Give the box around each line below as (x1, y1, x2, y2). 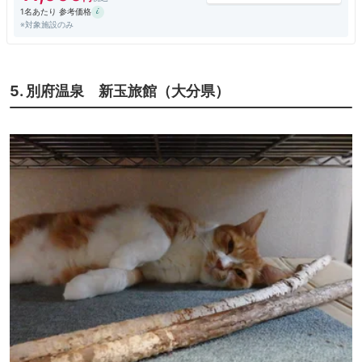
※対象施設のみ (20, 19, 74, 29)
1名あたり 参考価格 (20, 6, 91, 17)
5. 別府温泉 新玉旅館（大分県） (10, 82, 229, 99)
